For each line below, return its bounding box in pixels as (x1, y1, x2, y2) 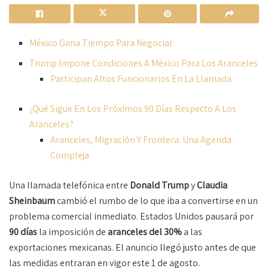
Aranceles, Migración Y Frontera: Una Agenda (50, 133, 232, 146)
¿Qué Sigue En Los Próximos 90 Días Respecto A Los (29, 102, 237, 115)
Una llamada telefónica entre (9, 178, 130, 191)
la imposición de (37, 225, 108, 238)
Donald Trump (130, 178, 189, 191)
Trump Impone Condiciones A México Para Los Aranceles (29, 56, 258, 69)
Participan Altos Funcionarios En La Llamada (50, 72, 232, 85)
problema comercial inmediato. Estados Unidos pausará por (9, 209, 254, 223)
